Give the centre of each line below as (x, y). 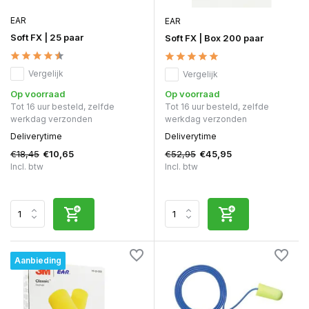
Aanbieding (38, 260)
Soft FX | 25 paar (47, 37)
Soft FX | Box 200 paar (214, 38)
